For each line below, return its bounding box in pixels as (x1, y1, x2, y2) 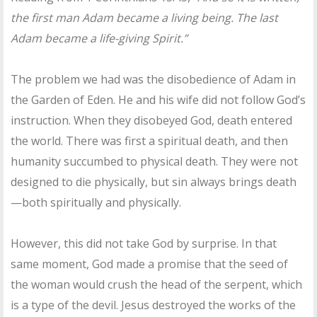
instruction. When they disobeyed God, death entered (11, 113, 292, 129)
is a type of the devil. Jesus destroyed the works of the (11, 297, 296, 313)
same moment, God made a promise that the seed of (11, 256, 288, 272)
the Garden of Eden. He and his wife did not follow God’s (11, 92, 306, 108)
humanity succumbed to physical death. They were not (11, 154, 298, 170)
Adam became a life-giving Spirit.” (11, 30, 188, 47)
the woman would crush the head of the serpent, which (11, 277, 302, 293)
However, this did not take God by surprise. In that (11, 236, 277, 252)
